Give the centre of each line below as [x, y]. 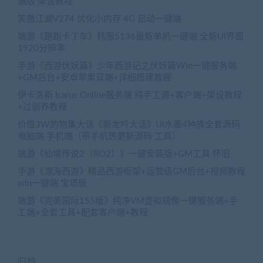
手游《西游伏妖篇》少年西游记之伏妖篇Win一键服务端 [127, 66]
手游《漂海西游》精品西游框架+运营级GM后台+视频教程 [131, 172]
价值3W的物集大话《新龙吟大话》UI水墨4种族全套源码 [129, 125]
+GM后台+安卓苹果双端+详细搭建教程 [95, 78]
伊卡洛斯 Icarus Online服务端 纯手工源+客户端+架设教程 [130, 96]
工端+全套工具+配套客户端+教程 [83, 213]
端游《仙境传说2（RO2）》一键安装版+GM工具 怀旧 [124, 154]
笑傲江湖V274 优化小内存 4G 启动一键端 [100, 19]
